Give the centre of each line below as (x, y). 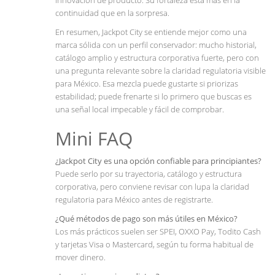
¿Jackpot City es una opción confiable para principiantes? (158, 161)
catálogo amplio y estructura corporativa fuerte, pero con (157, 58)
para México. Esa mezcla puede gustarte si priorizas (147, 84)
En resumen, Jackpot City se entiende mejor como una (151, 32)
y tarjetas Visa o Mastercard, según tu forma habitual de (154, 245)
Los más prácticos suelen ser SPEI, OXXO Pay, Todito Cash (158, 232)
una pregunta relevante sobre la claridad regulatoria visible (161, 71)
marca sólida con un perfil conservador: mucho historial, (156, 45)
